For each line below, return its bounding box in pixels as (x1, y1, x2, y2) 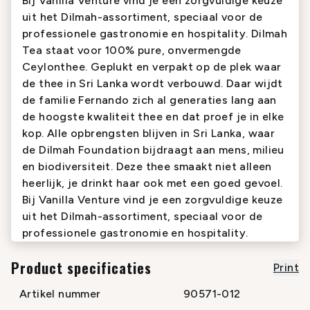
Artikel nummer (19, 287, 101, 300)
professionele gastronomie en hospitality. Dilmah (22, 27, 288, 40)
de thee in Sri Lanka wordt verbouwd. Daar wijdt (22, 77, 283, 90)
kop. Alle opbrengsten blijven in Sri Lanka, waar (22, 127, 275, 140)
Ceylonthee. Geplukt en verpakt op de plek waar (22, 60, 282, 73)
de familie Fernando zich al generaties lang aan (22, 93, 277, 107)
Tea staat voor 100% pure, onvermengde (22, 44, 241, 57)
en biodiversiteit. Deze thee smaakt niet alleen (22, 160, 272, 173)
